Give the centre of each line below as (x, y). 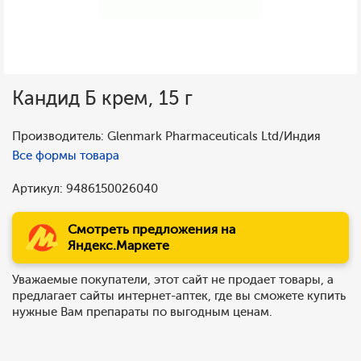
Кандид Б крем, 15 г (102, 98)
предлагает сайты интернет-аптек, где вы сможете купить (179, 296)
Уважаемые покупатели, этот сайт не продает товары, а (173, 280)
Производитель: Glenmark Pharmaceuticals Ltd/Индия (166, 136)
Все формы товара (66, 156)
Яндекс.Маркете (118, 245)
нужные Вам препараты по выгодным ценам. (142, 312)
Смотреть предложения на (151, 229)
